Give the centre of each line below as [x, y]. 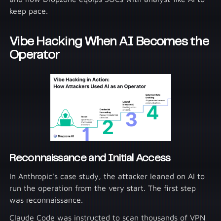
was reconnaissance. [46, 200]
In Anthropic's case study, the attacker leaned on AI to [107, 176]
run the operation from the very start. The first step [103, 188]
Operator [35, 55]
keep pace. [29, 11]
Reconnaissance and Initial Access [90, 158]
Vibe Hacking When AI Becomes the [109, 42]
